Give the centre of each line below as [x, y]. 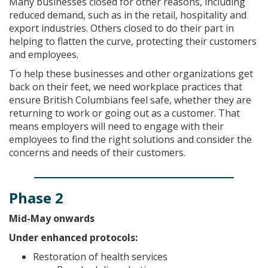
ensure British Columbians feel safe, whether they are [130, 100]
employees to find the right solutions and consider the [130, 139]
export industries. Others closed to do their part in [121, 28]
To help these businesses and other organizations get [131, 73]
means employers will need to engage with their [116, 126]
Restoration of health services [100, 256]
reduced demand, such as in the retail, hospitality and [128, 15]
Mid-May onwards [52, 218]
